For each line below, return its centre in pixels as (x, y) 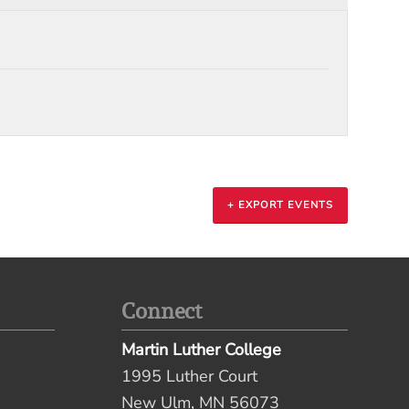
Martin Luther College (201, 350)
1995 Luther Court (189, 377)
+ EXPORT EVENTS (280, 205)
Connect (161, 311)
